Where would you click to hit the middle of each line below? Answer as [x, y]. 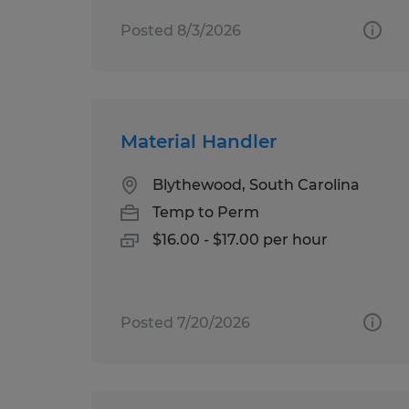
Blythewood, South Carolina [256, 184]
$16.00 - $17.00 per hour [240, 239]
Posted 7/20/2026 [185, 322]
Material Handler [199, 141]
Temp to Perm [206, 212]
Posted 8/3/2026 [181, 30]
